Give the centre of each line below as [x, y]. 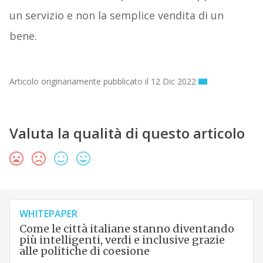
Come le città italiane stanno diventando [127, 229]
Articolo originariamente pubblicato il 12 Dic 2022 [102, 82]
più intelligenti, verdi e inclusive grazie [122, 240]
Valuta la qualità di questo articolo [127, 133]
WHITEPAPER [48, 214]
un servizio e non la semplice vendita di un [116, 16]
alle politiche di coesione [84, 251]
